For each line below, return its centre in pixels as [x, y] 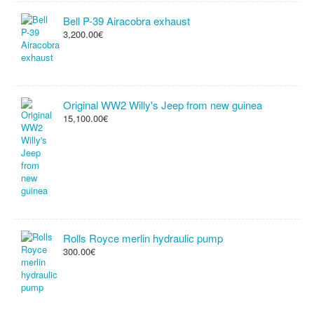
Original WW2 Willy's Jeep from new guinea [163, 105]
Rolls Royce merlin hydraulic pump [143, 238]
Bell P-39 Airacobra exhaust [127, 21]
